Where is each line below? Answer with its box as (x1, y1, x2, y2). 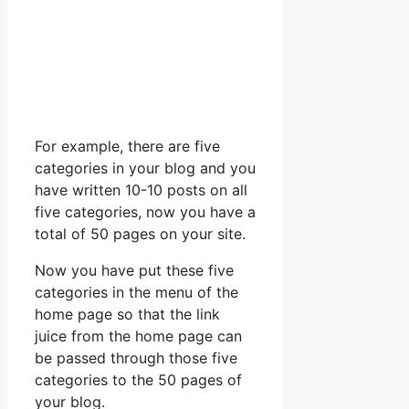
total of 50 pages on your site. (35, 224, 246, 243)
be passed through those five (35, 348, 237, 367)
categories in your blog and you (35, 158, 256, 177)
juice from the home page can (35, 326, 242, 345)
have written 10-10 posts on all (35, 180, 247, 199)
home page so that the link (35, 304, 220, 323)
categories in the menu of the (35, 282, 238, 301)
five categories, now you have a (35, 202, 256, 221)
